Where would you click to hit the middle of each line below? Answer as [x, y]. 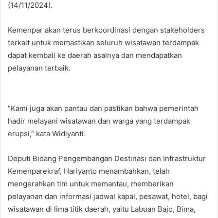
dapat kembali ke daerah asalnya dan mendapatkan [95, 55]
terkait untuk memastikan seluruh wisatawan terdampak [103, 42]
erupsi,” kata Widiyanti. [47, 133]
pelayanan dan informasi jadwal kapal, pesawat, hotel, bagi [108, 196]
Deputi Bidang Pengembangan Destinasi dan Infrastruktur [107, 158]
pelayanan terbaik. [39, 68]
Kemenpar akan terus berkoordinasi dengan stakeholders [106, 30]
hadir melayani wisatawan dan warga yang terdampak [99, 121]
